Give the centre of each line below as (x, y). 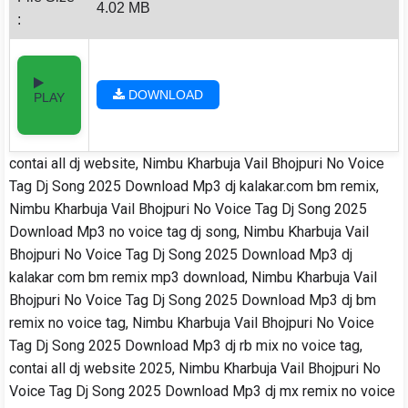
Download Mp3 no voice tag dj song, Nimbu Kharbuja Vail (189, 232)
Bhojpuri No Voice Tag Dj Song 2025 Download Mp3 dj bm (193, 300)
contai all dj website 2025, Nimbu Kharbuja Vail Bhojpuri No (195, 368)
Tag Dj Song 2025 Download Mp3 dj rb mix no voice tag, (186, 346)
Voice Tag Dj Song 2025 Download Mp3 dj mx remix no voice (202, 391)
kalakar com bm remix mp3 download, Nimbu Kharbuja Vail (193, 277)
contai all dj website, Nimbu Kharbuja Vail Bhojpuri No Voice (197, 163)
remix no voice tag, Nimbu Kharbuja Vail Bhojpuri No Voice (192, 323)
